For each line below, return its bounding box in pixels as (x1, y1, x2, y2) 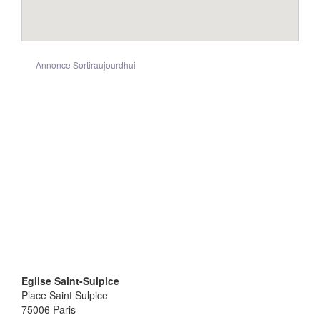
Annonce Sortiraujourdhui (36, 58, 136, 71)
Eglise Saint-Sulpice (21, 273, 119, 288)
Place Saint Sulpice (21, 287, 108, 302)
